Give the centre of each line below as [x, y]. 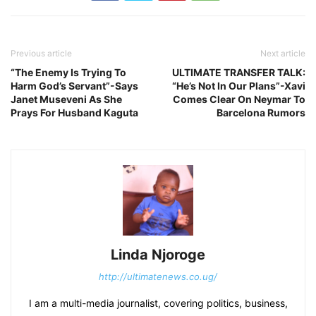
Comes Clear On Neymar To [239, 99]
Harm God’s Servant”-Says [74, 85]
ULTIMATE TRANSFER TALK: [239, 72]
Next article [283, 53]
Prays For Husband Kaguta [74, 112]
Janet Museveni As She [66, 99]
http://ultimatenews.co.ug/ [158, 276]
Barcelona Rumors [261, 112]
